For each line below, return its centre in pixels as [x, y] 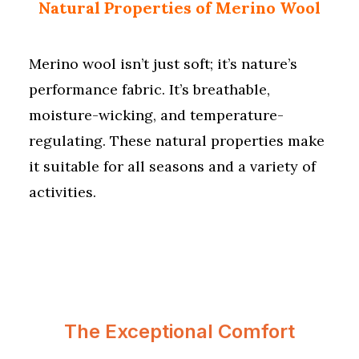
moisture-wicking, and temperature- [156, 115]
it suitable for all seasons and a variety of [172, 166]
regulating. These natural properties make [177, 141]
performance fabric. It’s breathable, [149, 89]
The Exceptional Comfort [179, 331]
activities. [63, 192]
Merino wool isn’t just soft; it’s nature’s [163, 64]
